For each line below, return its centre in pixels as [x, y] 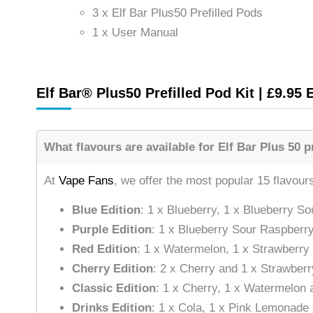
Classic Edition [114, 289]
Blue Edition [106, 210]
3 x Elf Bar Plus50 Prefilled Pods [177, 13]
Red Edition [104, 249]
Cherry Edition [112, 269]
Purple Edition [112, 230]
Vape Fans [86, 181]
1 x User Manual [135, 33]
